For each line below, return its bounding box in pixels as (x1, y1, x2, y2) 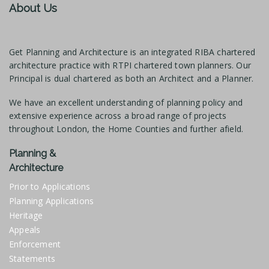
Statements (9, 253, 55, 265)
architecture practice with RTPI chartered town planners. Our (9, 59, 252, 71)
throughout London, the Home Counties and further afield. (9, 122, 244, 134)
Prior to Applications (9, 181, 91, 193)
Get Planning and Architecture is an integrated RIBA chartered (9, 46, 256, 58)
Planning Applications (9, 195, 94, 207)
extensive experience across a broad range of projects (9, 109, 227, 121)
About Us (9, 1, 57, 14)
